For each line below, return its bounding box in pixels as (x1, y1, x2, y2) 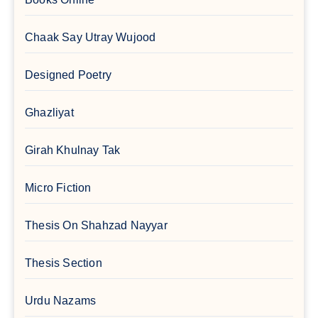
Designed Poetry (25, 68, 111, 81)
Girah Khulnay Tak (25, 143, 121, 156)
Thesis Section (25, 256, 102, 269)
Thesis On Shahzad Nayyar (25, 219, 168, 231)
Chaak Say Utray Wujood (25, 31, 156, 43)
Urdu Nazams (25, 294, 97, 307)
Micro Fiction (25, 181, 92, 194)
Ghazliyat (25, 106, 74, 119)
